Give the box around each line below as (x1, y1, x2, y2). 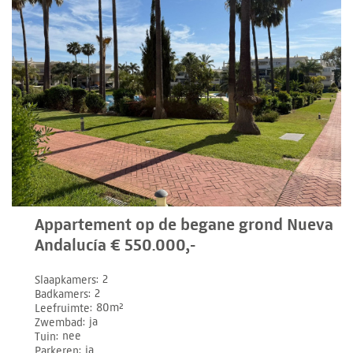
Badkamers (35, 287, 89, 301)
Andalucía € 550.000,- (35, 234, 196, 255)
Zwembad (35, 315, 84, 329)
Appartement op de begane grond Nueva (35, 214, 334, 235)
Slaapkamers (35, 273, 97, 287)
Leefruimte (35, 301, 91, 315)
